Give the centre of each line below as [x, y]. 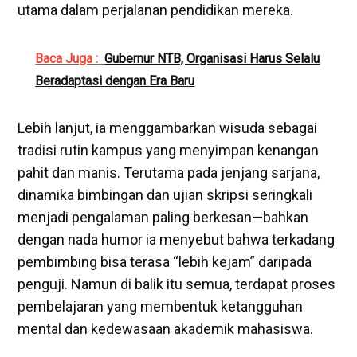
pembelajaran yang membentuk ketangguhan [161, 306]
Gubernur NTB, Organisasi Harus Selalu [212, 58]
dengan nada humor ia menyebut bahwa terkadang [177, 239]
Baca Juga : [67, 58]
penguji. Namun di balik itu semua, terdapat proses [177, 284]
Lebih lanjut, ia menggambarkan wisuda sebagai [168, 127]
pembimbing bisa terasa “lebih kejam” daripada [165, 261]
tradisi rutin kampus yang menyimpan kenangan [169, 150]
